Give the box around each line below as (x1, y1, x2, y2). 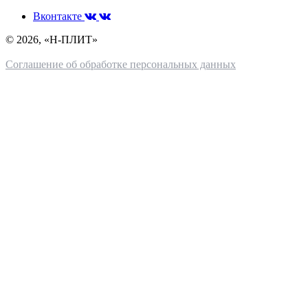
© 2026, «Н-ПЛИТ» (5, 34, 98, 46)
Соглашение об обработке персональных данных (5, 58, 236, 71)
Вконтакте (33, 10, 85, 23)
